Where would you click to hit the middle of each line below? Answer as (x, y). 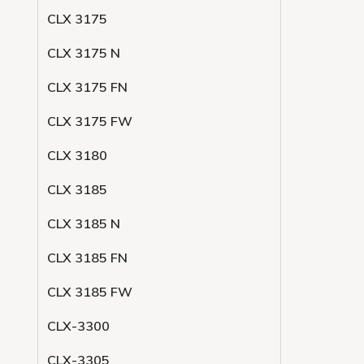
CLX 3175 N (84, 53)
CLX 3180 (77, 155)
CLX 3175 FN (87, 87)
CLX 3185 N (84, 223)
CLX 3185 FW (90, 292)
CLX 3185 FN (87, 258)
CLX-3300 (78, 326)
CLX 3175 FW (90, 121)
